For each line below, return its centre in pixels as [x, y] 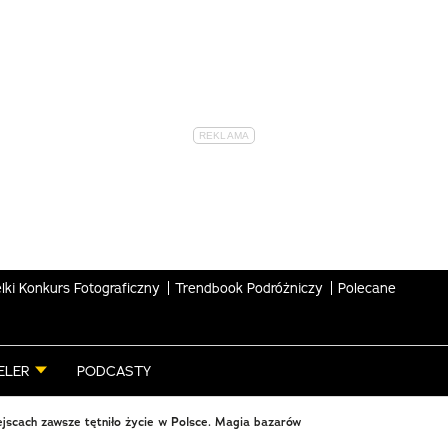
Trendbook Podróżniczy [249, 287]
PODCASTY [114, 371]
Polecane [367, 287]
